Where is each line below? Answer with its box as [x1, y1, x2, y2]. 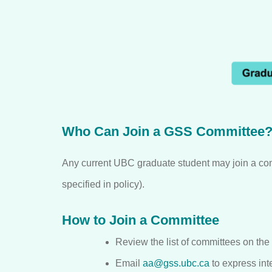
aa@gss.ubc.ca [143, 257, 209, 268]
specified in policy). [62, 178, 144, 189]
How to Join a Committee [62, 212, 219, 228]
